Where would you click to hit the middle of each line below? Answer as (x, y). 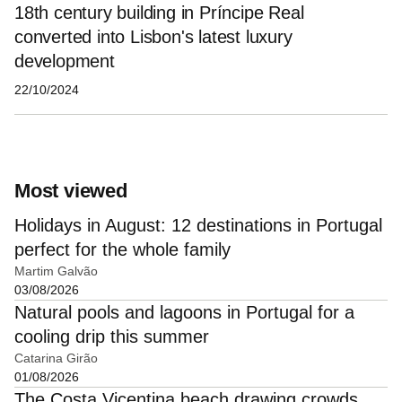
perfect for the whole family (122, 249)
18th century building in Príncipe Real (159, 12)
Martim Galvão (56, 271)
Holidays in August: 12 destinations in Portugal (198, 225)
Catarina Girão (56, 358)
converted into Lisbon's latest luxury (153, 36)
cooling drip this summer (112, 336)
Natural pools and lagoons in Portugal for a (184, 312)
